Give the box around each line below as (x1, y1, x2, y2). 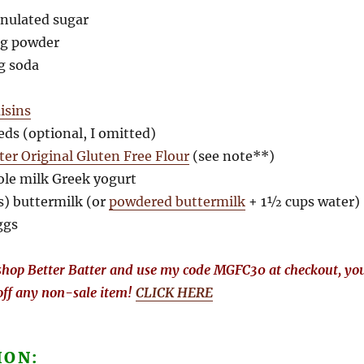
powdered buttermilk (108, 193, 245, 210)
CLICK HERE (135, 284, 213, 301)
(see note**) (188, 148, 275, 165)
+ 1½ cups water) (245, 193, 360, 210)
